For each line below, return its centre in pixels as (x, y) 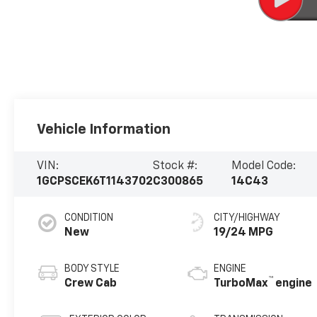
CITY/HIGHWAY (247, 218)
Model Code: (263, 166)
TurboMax (241, 283)
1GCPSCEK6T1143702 (95, 181)
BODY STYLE (92, 269)
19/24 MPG (244, 232)
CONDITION (89, 218)
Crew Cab (91, 283)
